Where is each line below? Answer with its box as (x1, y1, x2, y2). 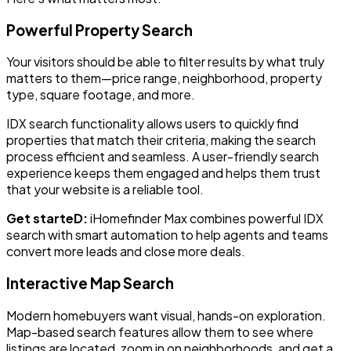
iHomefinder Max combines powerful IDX (90, 210, 324, 227)
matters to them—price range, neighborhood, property (6, 70, 322, 87)
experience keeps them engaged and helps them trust (6, 165, 320, 182)
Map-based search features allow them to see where (6, 323, 313, 340)
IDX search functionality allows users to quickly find (6, 115, 299, 132)
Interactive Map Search (6, 274, 174, 293)
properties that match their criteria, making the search (6, 132, 316, 149)
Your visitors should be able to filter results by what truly (6, 53, 324, 71)
